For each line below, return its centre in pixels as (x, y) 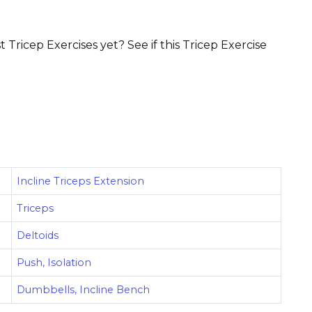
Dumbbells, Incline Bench (84, 290)
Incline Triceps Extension (81, 181)
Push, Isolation (54, 263)
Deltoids (38, 236)
